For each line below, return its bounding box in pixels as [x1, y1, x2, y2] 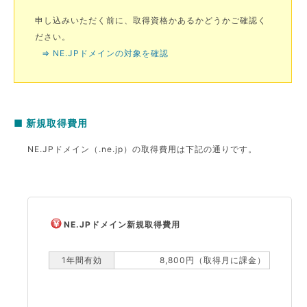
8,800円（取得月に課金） [160, 255, 267, 265]
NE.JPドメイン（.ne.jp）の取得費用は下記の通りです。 [27, 144, 258, 154]
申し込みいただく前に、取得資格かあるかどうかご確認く [35, 15, 267, 25]
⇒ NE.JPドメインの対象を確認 [42, 48, 169, 58]
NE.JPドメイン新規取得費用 [64, 219, 181, 230]
